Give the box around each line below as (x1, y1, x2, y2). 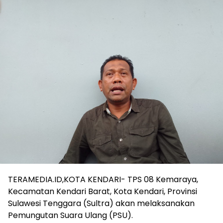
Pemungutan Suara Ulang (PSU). (8, 209, 133, 221)
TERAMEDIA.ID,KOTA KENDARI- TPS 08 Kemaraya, (8, 173, 198, 185)
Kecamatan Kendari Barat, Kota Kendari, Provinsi (8, 185, 197, 197)
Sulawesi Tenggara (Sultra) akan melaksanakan (8, 197, 195, 209)
